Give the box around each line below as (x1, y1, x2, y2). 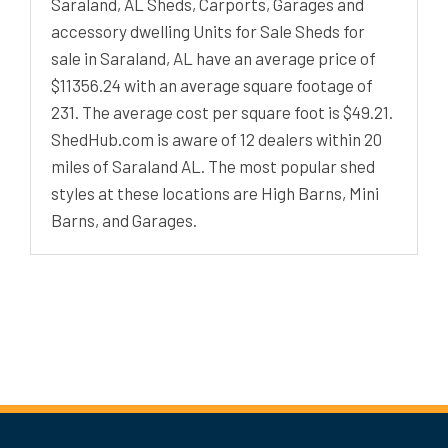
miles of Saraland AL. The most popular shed (51, 155, 375, 176)
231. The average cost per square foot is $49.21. (51, 101, 393, 122)
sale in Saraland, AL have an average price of (51, 47, 376, 68)
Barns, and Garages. (51, 209, 197, 230)
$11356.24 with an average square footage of (51, 74, 373, 95)
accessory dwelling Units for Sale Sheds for (51, 20, 365, 41)
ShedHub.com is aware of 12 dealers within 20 (51, 128, 382, 149)
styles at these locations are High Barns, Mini (51, 182, 379, 203)
